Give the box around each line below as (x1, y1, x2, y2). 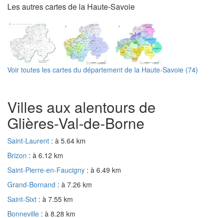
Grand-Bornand (7, 179, 57, 189)
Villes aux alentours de (7, 96, 156, 117)
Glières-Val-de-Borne (7, 112, 145, 133)
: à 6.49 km (87, 164, 121, 175)
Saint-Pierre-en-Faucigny (7, 164, 87, 175)
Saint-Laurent (7, 135, 51, 145)
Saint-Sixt (7, 194, 38, 204)
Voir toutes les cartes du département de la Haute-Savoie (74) (7, 64, 198, 74)
